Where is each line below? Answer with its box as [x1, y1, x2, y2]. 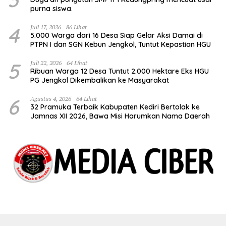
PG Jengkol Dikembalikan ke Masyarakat [30, 75, 169, 85]
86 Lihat [66, 23, 87, 31]
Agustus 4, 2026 [30, 94, 71, 102]
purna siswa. [30, 4, 73, 13]
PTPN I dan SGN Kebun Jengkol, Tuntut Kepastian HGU [30, 39, 211, 49]
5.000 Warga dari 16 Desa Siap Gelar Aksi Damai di [30, 30, 203, 40]
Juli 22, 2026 [30, 59, 62, 67]
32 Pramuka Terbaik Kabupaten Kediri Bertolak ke [30, 102, 200, 111]
